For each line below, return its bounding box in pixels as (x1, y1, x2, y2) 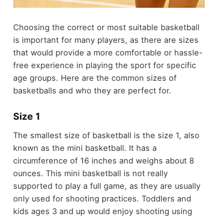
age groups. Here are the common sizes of (13, 73, 177, 83)
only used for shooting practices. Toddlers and (13, 194, 191, 204)
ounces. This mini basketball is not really (13, 168, 168, 179)
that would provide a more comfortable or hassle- (13, 47, 203, 57)
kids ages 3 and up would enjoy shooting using (13, 206, 192, 217)
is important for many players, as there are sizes (13, 35, 199, 45)
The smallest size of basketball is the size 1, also (13, 130, 200, 141)
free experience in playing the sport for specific (13, 60, 196, 70)
